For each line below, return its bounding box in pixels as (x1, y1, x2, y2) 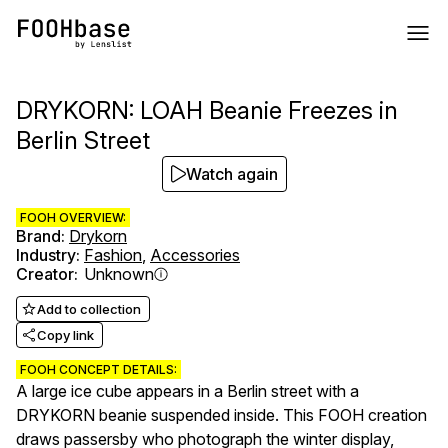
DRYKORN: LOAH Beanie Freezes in (16, 96, 398, 125)
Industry (16, 245, 76, 265)
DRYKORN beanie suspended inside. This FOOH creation (16, 405, 427, 425)
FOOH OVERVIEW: (20, 210, 126, 225)
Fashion (84, 245, 142, 265)
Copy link (37, 327, 94, 343)
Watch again (185, 164, 278, 184)
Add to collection (37, 301, 141, 317)
